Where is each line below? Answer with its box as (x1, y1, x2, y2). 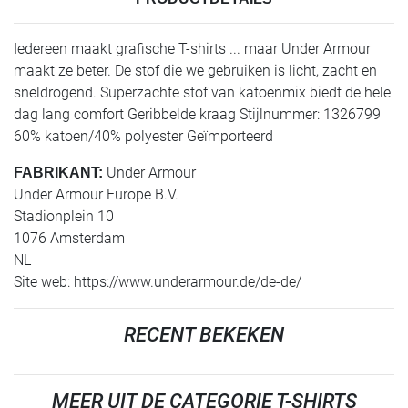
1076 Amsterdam (14, 229, 125, 248)
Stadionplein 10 (14, 208, 114, 226)
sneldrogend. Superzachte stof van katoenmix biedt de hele (14, 84, 391, 102)
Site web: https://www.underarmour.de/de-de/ (14, 273, 301, 291)
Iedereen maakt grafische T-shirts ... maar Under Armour (14, 40, 371, 58)
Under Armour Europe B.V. (14, 186, 178, 204)
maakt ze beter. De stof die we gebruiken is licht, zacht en (14, 62, 377, 80)
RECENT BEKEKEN (124, 323, 284, 347)
